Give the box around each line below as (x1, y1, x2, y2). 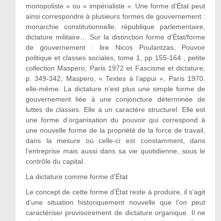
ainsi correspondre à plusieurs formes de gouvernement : (25, 12, 206, 20)
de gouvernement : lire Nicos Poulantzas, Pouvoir (25, 43, 206, 51)
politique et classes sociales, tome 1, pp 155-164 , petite (25, 54, 206, 62)
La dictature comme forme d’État (25, 173, 128, 181)
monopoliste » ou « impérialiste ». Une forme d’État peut (25, 2, 206, 10)
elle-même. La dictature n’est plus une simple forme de (25, 85, 206, 93)
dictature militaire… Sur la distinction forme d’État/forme (25, 33, 206, 41)
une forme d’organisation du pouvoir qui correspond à (25, 116, 206, 124)
